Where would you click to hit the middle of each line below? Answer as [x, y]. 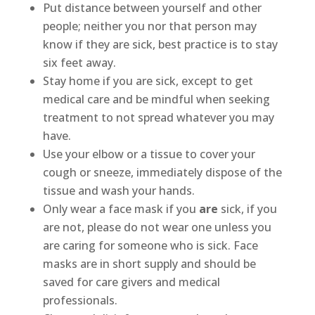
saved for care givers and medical [131, 282]
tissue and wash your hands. [118, 190]
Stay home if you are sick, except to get [148, 81]
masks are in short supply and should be [149, 263]
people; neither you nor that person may [149, 26]
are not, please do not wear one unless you [157, 227]
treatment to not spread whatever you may [158, 117]
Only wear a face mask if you [121, 208]
